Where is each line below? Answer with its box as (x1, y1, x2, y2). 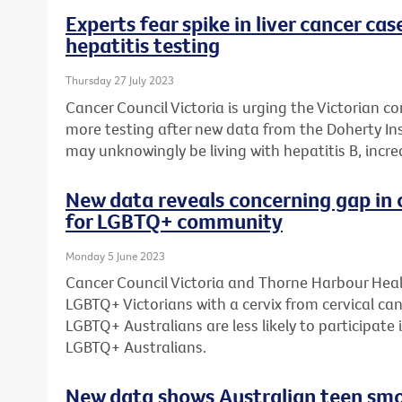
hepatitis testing (66, 31, 220, 59)
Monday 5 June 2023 (66, 248, 165, 263)
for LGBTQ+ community (66, 206, 283, 234)
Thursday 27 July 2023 (66, 73, 174, 88)
